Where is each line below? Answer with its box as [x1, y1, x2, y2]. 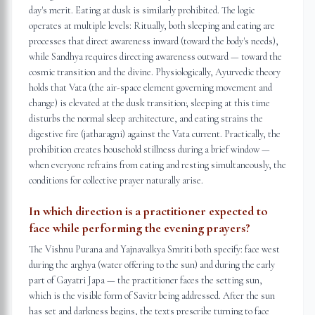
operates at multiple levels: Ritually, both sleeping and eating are [29, 20, 275, 32]
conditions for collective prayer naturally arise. [29, 174, 203, 186]
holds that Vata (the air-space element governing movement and [29, 82, 272, 94]
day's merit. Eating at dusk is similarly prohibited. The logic [29, 4, 255, 16]
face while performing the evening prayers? [29, 220, 250, 236]
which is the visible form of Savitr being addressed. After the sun [29, 290, 275, 302]
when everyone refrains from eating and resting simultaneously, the [29, 159, 286, 171]
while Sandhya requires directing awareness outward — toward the [29, 51, 282, 63]
